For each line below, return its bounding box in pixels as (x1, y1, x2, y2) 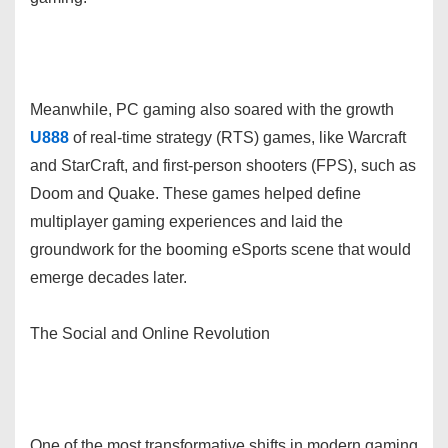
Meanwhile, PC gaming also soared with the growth (30, 100, 394, 118)
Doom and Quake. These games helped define (30, 184, 361, 202)
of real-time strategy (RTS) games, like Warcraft (69, 128, 406, 146)
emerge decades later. (30, 268, 187, 286)
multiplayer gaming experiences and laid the (30, 212, 343, 230)
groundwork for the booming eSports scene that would (30, 240, 411, 258)
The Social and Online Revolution (30, 324, 270, 342)
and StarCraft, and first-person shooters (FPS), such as (30, 156, 416, 174)
